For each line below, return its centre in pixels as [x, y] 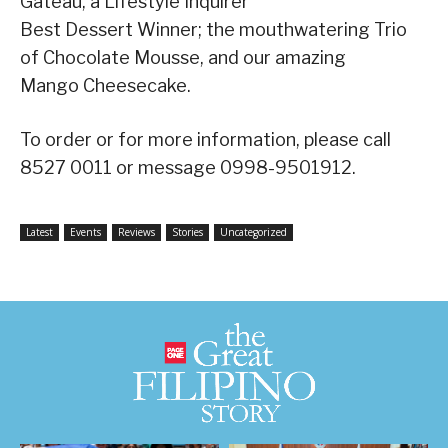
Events [85, 232]
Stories [187, 232]
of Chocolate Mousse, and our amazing [183, 58]
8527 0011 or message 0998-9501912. [188, 168]
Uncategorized [253, 232]
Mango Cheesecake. [105, 86]
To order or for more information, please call [205, 140]
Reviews [136, 232]
